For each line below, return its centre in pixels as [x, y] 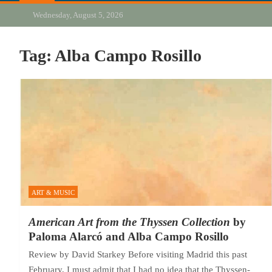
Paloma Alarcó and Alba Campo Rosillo [129, 236]
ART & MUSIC [53, 192]
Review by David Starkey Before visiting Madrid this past [138, 254]
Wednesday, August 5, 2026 [76, 15]
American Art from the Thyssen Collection [129, 222]
